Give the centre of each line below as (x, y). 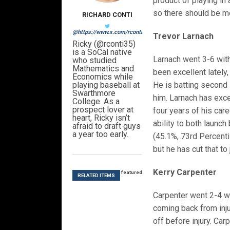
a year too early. (100, 135)
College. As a (96, 102)
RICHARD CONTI (107, 15)
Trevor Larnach (184, 36)
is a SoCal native (102, 52)
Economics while (102, 77)
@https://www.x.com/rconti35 (110, 32)
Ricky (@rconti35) (104, 44)
